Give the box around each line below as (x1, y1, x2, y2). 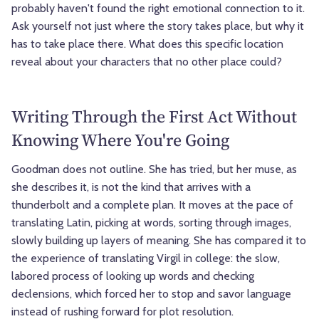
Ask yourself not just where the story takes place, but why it (11, 19, 304, 33)
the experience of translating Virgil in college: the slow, (11, 251, 280, 266)
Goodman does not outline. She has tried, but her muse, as (11, 162, 297, 177)
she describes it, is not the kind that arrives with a (11, 180, 251, 194)
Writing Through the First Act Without (11, 105, 297, 129)
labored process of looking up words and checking (11, 269, 254, 283)
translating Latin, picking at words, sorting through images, (11, 216, 291, 230)
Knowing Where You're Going (11, 128, 229, 152)
